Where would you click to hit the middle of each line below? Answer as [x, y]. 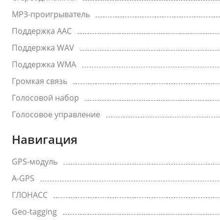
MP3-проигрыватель [51, 14]
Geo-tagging [34, 212]
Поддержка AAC [42, 31]
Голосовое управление [56, 114]
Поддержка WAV [43, 48]
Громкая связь [40, 81]
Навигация [45, 139]
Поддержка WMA [44, 64]
